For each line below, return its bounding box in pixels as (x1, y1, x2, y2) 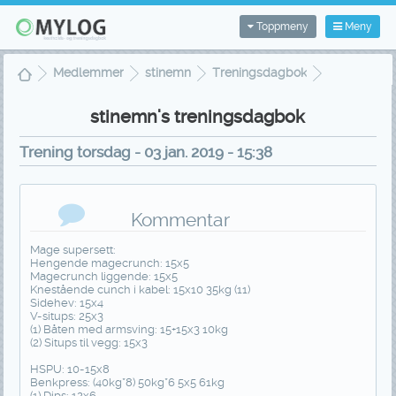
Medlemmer (53, 65, 125, 80)
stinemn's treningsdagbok (90, 106, 306, 128)
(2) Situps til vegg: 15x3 (29, 335, 148, 349)
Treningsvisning (35, 85, 126, 99)
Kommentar (130, 209, 230, 232)
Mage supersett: (29, 242, 116, 256)
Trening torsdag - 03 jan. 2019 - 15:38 (19, 143, 272, 162)
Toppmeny (254, 20, 309, 33)
